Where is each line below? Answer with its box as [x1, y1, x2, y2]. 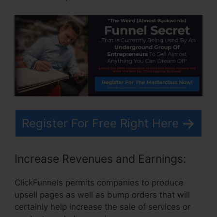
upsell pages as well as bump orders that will [15, 189, 190, 200]
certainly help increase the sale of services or [15, 201, 190, 212]
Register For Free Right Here [22, 116, 179, 131]
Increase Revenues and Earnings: [15, 152, 186, 166]
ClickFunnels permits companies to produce [15, 177, 184, 187]
